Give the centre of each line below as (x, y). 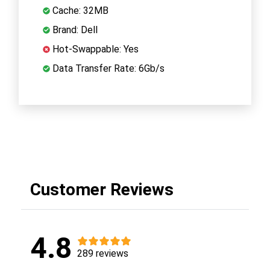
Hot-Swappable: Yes (94, 49)
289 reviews (103, 253)
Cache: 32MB (79, 10)
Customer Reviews (102, 189)
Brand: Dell (74, 30)
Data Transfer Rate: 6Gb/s (107, 68)
